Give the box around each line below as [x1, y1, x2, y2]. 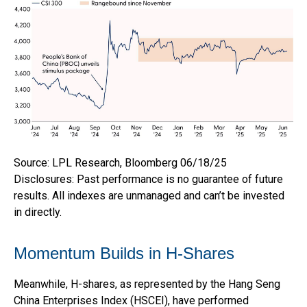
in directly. [14, 205, 62, 219]
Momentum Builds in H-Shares [14, 243, 234, 262]
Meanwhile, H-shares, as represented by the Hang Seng [14, 277, 280, 291]
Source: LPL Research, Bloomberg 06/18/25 [14, 156, 227, 169]
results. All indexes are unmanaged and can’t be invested [14, 188, 284, 202]
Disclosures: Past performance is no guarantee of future [14, 172, 283, 186]
